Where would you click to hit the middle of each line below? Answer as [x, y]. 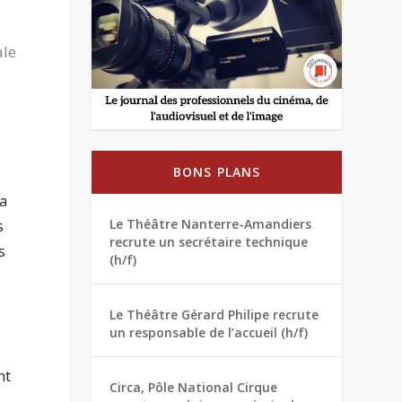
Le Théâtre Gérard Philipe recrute [214, 315]
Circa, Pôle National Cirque [194, 388]
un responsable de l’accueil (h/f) [209, 333]
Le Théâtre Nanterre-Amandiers [211, 224]
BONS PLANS [217, 172]
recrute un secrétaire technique [209, 242]
